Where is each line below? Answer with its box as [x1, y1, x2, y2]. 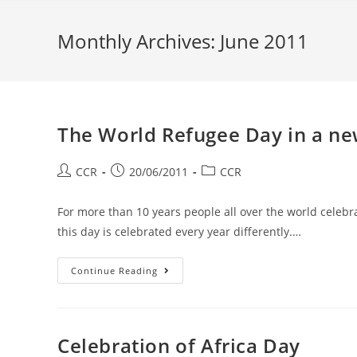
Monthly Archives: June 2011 [57, 28, 308, 54]
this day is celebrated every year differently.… [57, 224, 301, 239]
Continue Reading [71, 265, 158, 277]
